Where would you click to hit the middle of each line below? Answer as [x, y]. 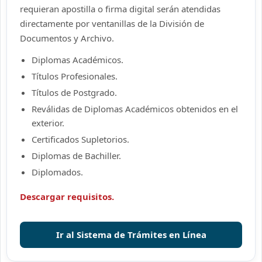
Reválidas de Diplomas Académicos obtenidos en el [135, 109]
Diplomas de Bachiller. [76, 156]
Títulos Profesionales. [75, 76]
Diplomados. [57, 172]
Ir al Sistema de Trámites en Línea [131, 235]
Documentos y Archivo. [67, 38]
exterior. [48, 123]
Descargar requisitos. [67, 196]
